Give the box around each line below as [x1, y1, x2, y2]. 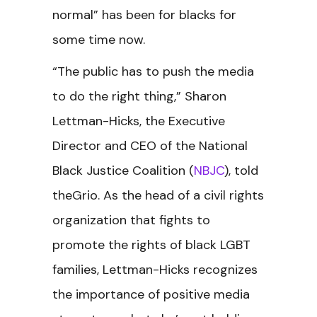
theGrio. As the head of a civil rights [52, 187, 264, 204]
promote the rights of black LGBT [52, 236, 250, 253]
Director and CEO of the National [52, 137, 248, 154]
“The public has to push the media [52, 63, 254, 80]
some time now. [52, 31, 145, 48]
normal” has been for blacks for [52, 6, 236, 23]
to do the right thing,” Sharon [52, 88, 226, 105]
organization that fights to [52, 212, 210, 229]
